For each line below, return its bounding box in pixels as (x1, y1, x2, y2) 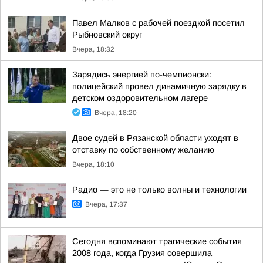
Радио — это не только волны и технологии (72, 185, 247, 194)
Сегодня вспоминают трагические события (72, 237, 242, 246)
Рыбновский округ (72, 30, 142, 39)
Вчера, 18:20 (95, 109, 137, 117)
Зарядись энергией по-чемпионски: (72, 70, 211, 79)
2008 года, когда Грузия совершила (72, 248, 212, 258)
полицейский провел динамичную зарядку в (72, 82, 247, 91)
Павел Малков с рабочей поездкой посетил (72, 18, 245, 28)
